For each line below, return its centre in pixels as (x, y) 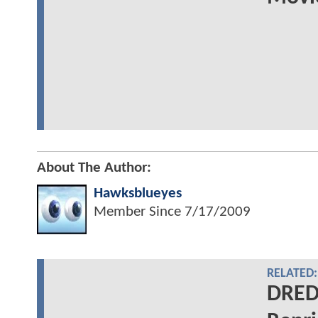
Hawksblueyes (138, 194)
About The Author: (94, 168)
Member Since (139, 212)
